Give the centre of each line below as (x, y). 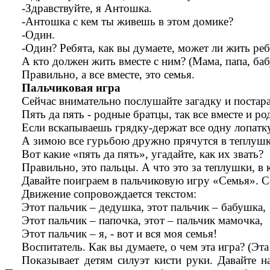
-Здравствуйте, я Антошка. (87, 8)
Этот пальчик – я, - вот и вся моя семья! (120, 234)
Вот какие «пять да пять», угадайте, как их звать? (143, 154)
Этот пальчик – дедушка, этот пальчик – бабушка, (144, 207)
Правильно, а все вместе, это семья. (108, 75)
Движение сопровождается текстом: (109, 194)
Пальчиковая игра (71, 88)
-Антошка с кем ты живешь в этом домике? (128, 22)
